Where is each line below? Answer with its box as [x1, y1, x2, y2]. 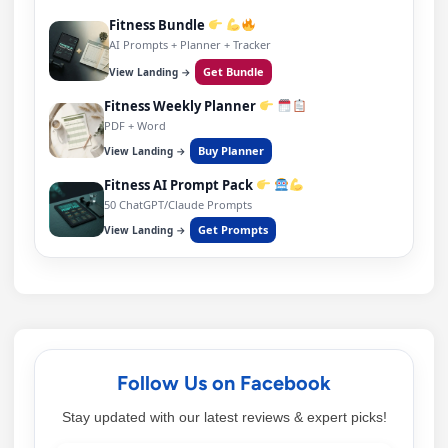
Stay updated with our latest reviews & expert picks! [61, 409, 387, 426]
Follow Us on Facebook [117, 371, 331, 396]
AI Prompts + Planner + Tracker [109, 37, 271, 53]
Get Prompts [198, 222, 268, 238]
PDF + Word [104, 118, 166, 134]
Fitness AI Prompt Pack [104, 176, 256, 195]
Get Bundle [203, 64, 264, 80]
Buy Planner [198, 143, 264, 159]
